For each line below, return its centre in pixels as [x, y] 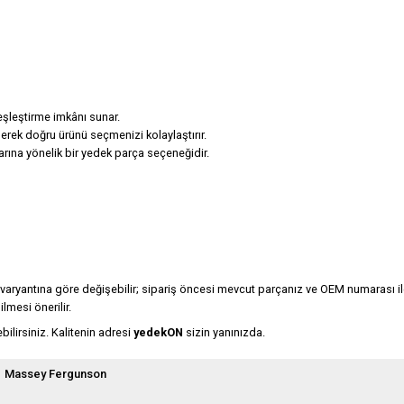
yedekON [158, 332]
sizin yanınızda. [224, 332]
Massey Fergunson [55, 374]
